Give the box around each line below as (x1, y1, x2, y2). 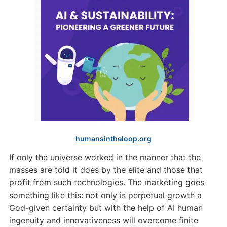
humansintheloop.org (75, 134, 152, 143)
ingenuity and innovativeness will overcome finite (9, 215, 198, 225)
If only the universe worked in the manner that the (9, 152, 201, 162)
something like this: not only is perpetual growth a (9, 190, 202, 200)
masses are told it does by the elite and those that (9, 165, 203, 175)
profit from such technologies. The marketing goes (9, 177, 204, 187)
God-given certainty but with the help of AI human (9, 203, 203, 213)
